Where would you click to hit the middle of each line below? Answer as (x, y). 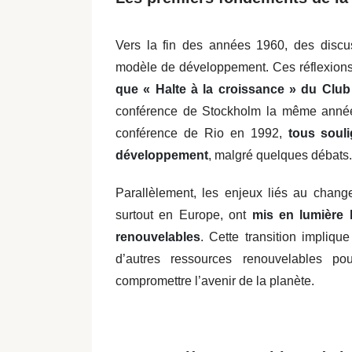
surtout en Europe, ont (184, 215)
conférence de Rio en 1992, (202, 133)
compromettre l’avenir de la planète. (216, 281)
